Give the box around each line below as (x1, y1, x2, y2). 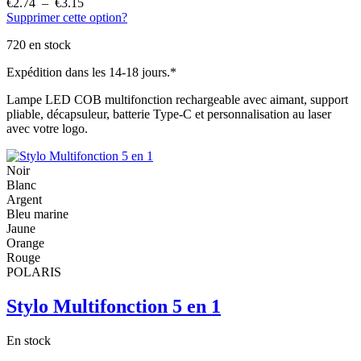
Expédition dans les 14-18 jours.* (6, 65, 176, 80)
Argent (6, 193, 42, 207)
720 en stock (6, 38, 71, 52)
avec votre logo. (6, 122, 88, 136)
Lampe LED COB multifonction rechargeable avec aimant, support (6, 93, 348, 107)
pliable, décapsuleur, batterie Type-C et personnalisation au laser (6, 107, 331, 122)
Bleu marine (6, 207, 68, 222)
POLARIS (6, 265, 61, 280)
